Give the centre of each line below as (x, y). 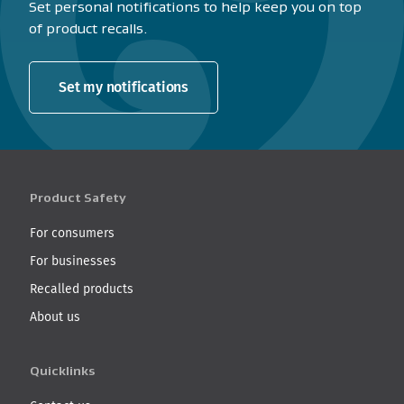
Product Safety (78, 198)
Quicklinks (63, 371)
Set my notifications (124, 87)
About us (55, 317)
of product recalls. (88, 29)
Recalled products (82, 289)
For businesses (73, 261)
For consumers (72, 233)
